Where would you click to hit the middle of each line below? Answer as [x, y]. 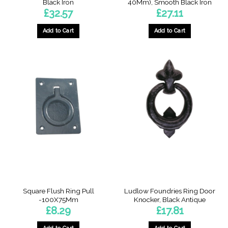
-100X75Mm [58, 199]
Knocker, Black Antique [170, 199]
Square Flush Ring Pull [58, 191]
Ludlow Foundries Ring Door [170, 191]
